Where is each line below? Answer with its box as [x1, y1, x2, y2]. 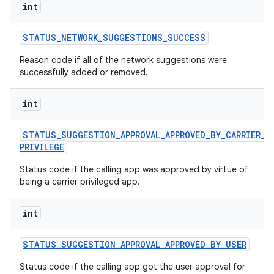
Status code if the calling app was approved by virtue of [20, 164, 248, 175]
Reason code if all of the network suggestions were [20, 54, 227, 65]
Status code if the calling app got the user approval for [20, 261, 245, 272]
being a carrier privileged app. [20, 176, 140, 187]
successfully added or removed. [20, 67, 148, 78]
